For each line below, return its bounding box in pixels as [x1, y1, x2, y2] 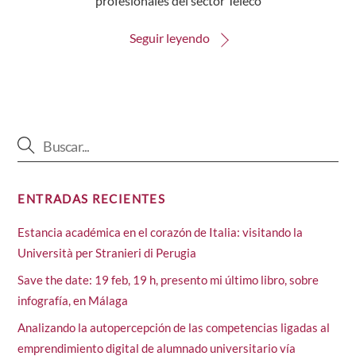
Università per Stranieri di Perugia [17, 245, 197, 260]
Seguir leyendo [129, 30, 210, 46]
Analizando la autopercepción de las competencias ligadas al [17, 319, 331, 335]
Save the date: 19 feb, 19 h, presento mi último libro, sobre [17, 272, 319, 287]
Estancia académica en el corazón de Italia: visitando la [17, 224, 304, 239]
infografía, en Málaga [17, 292, 129, 308]
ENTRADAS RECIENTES [17, 191, 166, 206]
